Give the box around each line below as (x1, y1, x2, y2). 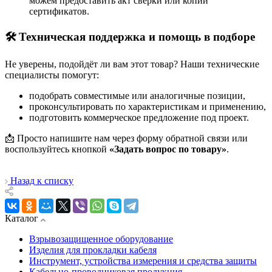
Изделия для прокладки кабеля (29, 245, 157, 256)
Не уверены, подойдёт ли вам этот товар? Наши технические (5, 59, 259, 70)
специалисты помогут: (5, 70, 99, 81)
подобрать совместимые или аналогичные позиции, (29, 90, 245, 101)
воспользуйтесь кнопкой (5, 144, 109, 155)
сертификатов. (29, 5, 89, 16)
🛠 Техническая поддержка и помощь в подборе (5, 30, 255, 43)
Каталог (5, 213, 41, 224)
